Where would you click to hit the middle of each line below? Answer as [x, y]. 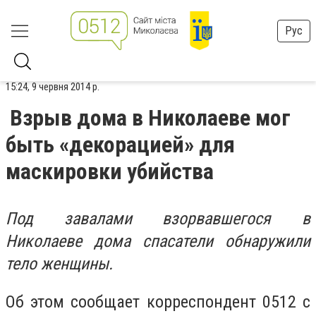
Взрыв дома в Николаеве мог [150, 118]
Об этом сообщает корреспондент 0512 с [158, 302]
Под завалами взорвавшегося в [158, 219]
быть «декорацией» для [120, 145]
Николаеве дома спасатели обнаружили [158, 241]
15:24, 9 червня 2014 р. [53, 87]
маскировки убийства [110, 171]
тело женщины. [59, 264]
